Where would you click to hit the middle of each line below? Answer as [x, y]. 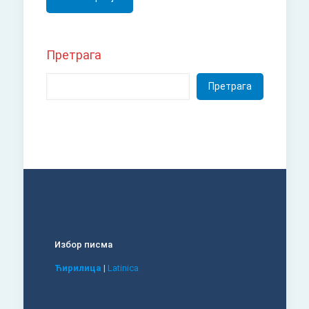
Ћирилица [78, 268]
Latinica [123, 268]
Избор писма [83, 244]
